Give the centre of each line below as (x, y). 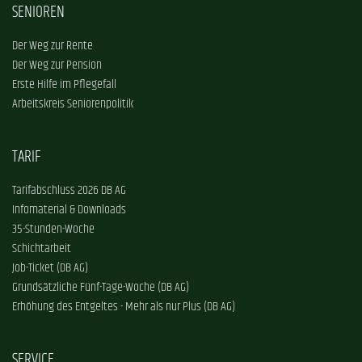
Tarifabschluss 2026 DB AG (69, 190)
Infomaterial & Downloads (69, 210)
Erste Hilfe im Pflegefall (64, 84)
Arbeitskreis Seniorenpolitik (73, 104)
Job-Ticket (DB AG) (50, 268)
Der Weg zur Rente (53, 46)
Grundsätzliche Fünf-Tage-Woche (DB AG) (101, 287)
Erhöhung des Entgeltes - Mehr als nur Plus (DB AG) (124, 307)
